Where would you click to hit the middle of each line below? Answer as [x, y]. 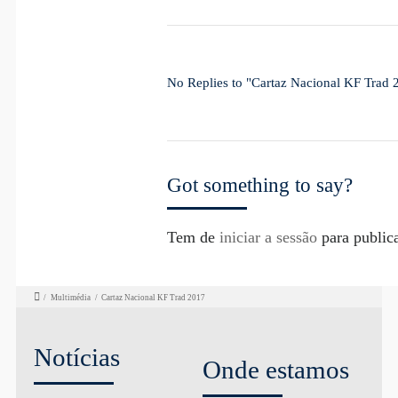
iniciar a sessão [268, 238]
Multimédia [71, 297]
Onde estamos [275, 370]
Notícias [76, 357]
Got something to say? [259, 186]
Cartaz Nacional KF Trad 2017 [154, 297]
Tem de [193, 238]
